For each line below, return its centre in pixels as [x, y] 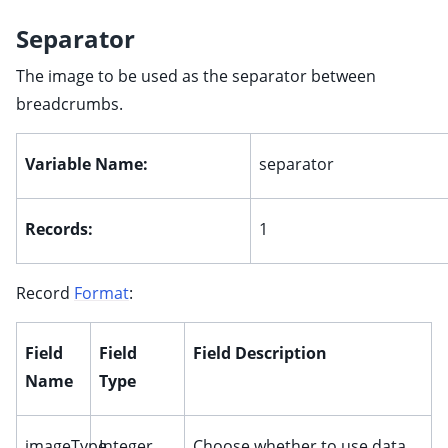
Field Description [260, 353]
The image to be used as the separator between [196, 76]
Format [101, 293]
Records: [59, 229]
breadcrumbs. [69, 104]
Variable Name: [86, 164]
